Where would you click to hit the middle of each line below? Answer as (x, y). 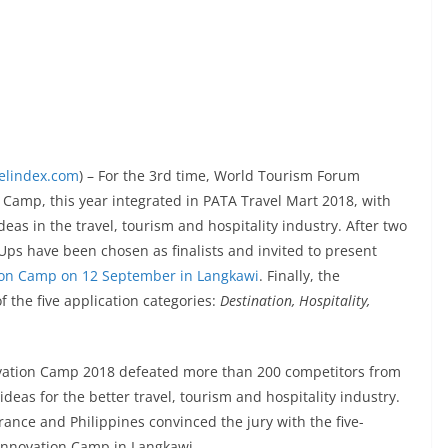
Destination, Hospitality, (295, 300)
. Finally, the (299, 275)
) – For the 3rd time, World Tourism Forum (219, 175)
